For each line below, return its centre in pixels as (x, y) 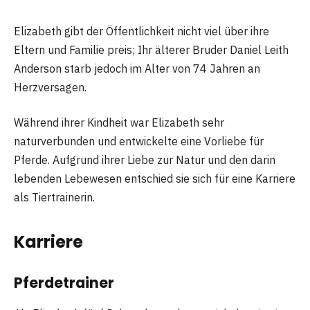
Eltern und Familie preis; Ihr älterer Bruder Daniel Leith (151, 49)
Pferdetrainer (64, 283)
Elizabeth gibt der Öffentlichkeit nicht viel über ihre (142, 31)
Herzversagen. (50, 87)
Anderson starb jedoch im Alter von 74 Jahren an (137, 68)
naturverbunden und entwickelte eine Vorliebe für (139, 142)
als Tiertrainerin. (54, 198)
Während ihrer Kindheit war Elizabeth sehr (119, 123)
